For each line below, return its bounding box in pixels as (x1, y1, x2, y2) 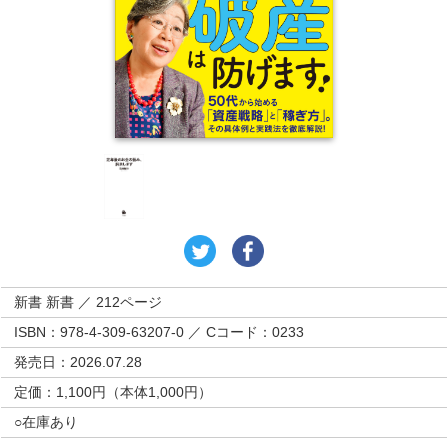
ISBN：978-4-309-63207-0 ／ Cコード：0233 (14, 323, 305, 340)
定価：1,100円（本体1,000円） (14, 383, 213, 400)
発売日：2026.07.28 (14, 353, 143, 370)
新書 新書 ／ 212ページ (14, 293, 163, 310)
